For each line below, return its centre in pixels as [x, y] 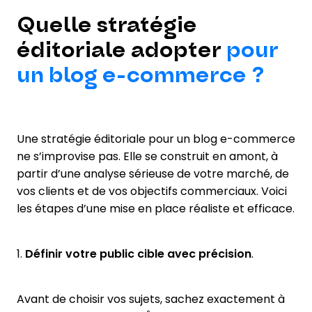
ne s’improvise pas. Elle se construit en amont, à [147, 156]
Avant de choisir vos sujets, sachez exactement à [151, 299]
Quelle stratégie [107, 25]
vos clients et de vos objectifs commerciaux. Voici [152, 191]
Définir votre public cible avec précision [138, 253]
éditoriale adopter [122, 50]
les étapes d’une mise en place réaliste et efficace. [156, 208]
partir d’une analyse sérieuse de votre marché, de [153, 173]
